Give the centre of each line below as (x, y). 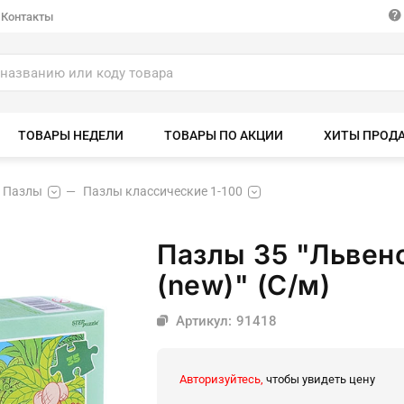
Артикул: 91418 (223, 321)
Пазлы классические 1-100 (163, 191)
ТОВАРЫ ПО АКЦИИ (224, 135)
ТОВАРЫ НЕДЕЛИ (71, 135)
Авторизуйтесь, (221, 379)
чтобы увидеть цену (319, 379)
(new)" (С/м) (243, 285)
